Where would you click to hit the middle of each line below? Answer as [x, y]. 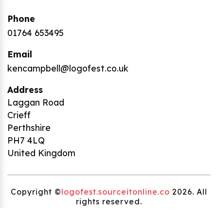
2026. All [189, 192]
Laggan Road [36, 102]
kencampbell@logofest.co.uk [68, 68]
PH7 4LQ [26, 140]
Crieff [19, 115]
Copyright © [36, 192]
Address [25, 90]
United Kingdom [41, 153]
